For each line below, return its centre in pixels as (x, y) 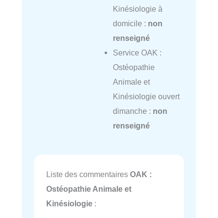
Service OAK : (137, 52)
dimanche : (133, 111)
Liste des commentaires (88, 174)
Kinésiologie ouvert (146, 96)
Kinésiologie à (137, 9)
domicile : (130, 23)
